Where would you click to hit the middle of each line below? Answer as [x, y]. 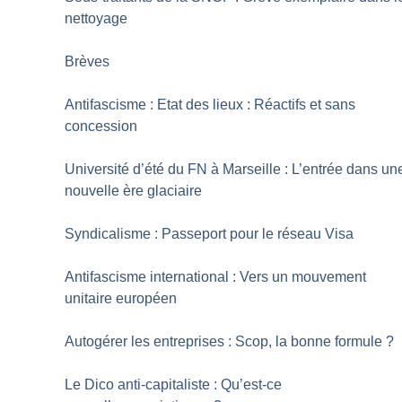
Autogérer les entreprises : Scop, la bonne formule [224, 341]
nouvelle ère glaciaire [134, 190]
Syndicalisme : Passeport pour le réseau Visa [210, 233]
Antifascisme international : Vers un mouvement [216, 276]
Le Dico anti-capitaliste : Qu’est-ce [174, 384]
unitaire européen [121, 298]
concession [101, 126]
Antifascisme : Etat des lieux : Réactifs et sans [210, 104]
